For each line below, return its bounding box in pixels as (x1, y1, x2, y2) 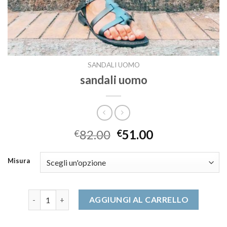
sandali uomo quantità (27, 191, 106, 200)
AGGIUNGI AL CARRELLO (89, 195, 189, 205)
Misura (8, 157, 30, 165)
